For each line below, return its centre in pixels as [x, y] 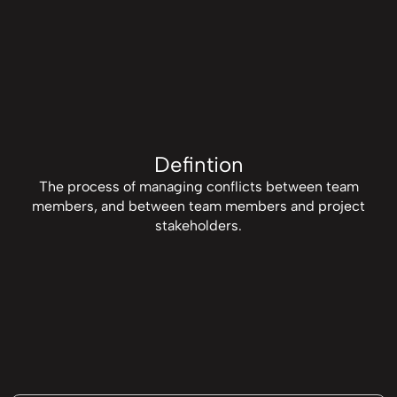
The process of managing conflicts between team [198, 187]
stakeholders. [198, 226]
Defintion [198, 165]
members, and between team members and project [198, 206]
